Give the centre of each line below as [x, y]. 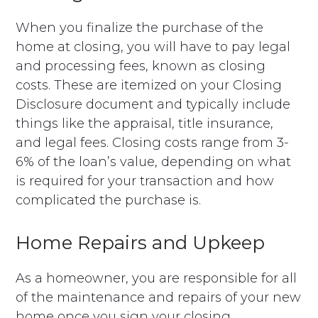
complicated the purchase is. [109, 200]
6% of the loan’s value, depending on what [154, 161]
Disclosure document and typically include [153, 104]
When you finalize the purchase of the [140, 27]
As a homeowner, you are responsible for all [157, 278]
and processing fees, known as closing [141, 66]
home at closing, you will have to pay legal [153, 46]
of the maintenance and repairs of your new [159, 297]
